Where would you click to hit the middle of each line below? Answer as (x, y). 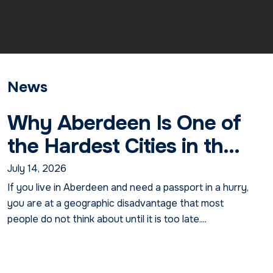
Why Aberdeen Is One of (124, 122)
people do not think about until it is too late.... (107, 219)
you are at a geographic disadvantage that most (116, 203)
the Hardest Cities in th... (124, 146)
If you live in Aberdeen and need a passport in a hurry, (128, 187)
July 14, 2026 (37, 168)
